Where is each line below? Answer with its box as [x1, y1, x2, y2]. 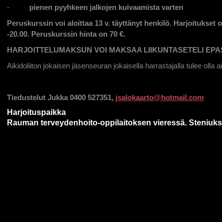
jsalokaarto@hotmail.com [115, 93, 204, 102]
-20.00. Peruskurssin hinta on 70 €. [7, 30, 125, 38]
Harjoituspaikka [7, 108, 66, 116]
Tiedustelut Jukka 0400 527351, [7, 93, 115, 102]
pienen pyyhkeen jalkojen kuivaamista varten [29, 3, 183, 11]
